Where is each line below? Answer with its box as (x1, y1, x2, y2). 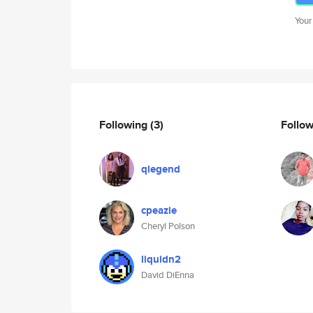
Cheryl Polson (141, 219, 195, 233)
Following (99, 116, 150, 133)
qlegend (141, 161, 180, 177)
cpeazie (141, 203, 177, 218)
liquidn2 (141, 252, 181, 267)
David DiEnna (141, 268, 194, 282)
